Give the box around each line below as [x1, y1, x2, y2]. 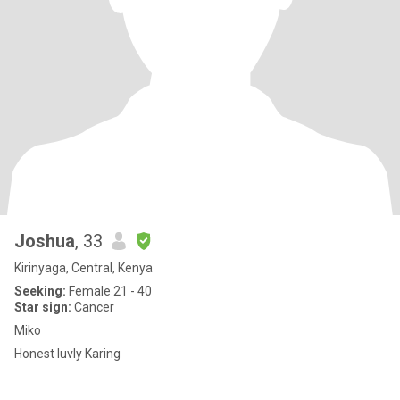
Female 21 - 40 [66, 284, 152, 298]
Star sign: [14, 300, 71, 314]
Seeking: [14, 284, 66, 298]
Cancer [71, 300, 114, 314]
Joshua [14, 230, 75, 252]
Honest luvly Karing [14, 346, 121, 361]
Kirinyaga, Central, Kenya [14, 261, 153, 275]
